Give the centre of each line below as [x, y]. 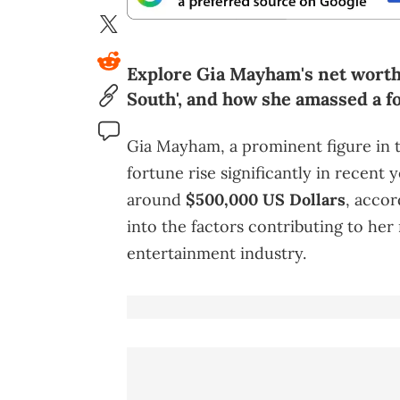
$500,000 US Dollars [266, 200]
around [156, 200]
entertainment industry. [217, 254]
